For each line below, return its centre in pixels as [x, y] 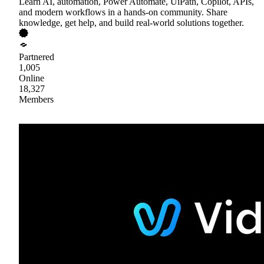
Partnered [37, 57]
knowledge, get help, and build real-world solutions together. [131, 22]
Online [32, 78]
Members [36, 99]
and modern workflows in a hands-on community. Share [123, 12]
